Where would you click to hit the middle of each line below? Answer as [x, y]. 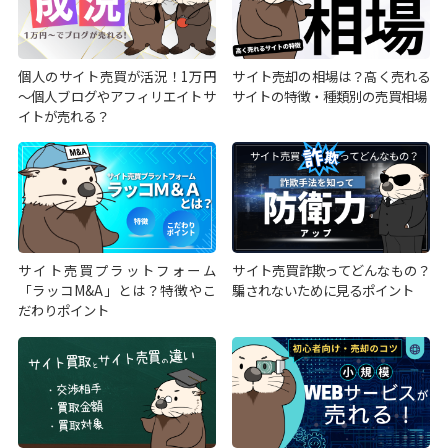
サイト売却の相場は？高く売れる [331, 75]
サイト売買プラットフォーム [116, 270]
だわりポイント [63, 310]
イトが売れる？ [63, 115]
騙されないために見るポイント [323, 290]
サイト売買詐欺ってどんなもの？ [331, 270]
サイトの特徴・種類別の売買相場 [330, 95]
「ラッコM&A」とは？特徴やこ [116, 290]
